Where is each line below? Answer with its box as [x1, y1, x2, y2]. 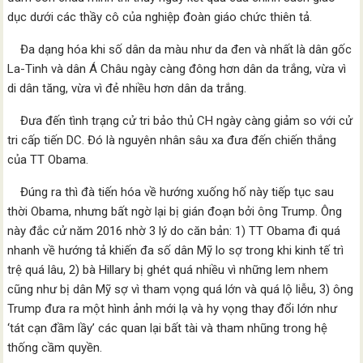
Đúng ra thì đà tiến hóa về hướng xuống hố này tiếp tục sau [7, 185, 335, 199]
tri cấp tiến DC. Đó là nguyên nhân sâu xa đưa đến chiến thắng [7, 133, 337, 147]
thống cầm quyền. [7, 340, 103, 355]
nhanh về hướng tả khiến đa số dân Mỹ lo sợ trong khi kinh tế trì [7, 243, 344, 258]
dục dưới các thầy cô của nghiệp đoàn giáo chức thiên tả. [7, 10, 313, 24]
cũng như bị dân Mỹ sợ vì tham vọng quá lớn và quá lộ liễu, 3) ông [7, 282, 354, 297]
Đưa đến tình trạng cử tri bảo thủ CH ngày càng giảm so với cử [7, 113, 353, 128]
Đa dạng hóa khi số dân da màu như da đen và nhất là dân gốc [7, 42, 352, 57]
